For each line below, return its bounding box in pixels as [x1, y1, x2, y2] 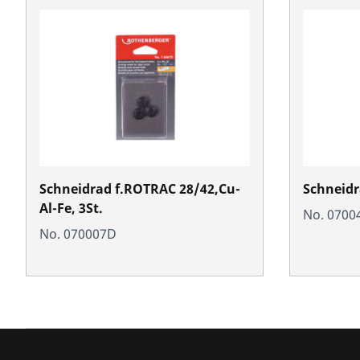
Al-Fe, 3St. [39, 198, 103, 217]
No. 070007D [39, 224, 117, 243]
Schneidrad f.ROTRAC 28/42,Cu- [39, 179, 240, 198]
